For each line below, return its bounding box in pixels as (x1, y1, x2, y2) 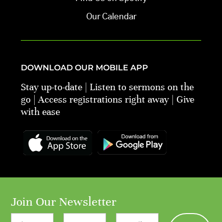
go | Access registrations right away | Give (21, 93, 195, 106)
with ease (21, 105, 60, 118)
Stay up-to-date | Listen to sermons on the (21, 80, 194, 93)
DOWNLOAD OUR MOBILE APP (21, 62, 149, 72)
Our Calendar (86, 12, 136, 21)
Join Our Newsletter (11, 194, 117, 209)
